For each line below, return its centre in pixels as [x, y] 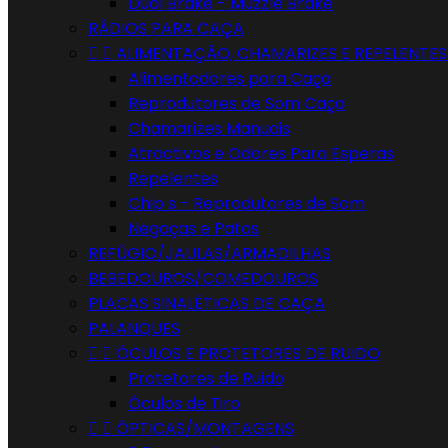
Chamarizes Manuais [209, 128]
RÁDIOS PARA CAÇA [166, 28]
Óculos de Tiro [184, 403]
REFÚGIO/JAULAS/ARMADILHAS [209, 253]
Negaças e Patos [193, 228]
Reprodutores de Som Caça [236, 103]
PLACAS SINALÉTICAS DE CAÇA [206, 303]
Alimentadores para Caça [229, 78]
